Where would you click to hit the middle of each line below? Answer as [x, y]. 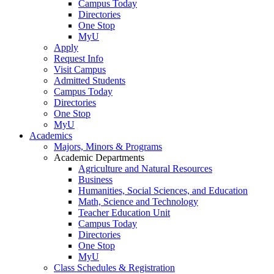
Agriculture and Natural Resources [145, 169]
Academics [51, 136]
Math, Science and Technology [138, 202]
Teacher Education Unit [124, 213]
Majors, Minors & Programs [108, 147]
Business [95, 180]
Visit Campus [80, 70]
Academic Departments [99, 158]
